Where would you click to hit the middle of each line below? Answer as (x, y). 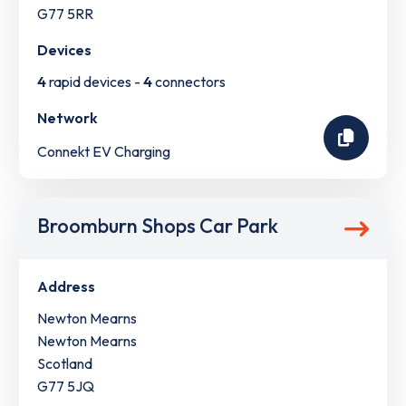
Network (68, 118)
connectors (189, 82)
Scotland (65, 364)
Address (66, 287)
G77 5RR (65, 14)
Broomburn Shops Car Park (158, 226)
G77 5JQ (66, 387)
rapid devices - (95, 82)
